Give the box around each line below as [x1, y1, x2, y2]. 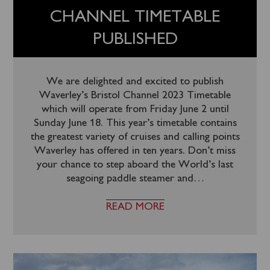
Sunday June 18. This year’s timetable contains [33, 118, 237, 128]
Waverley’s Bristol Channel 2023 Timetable [39, 90, 231, 101]
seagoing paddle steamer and [66, 174, 193, 184]
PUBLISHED [92, 31, 178, 48]
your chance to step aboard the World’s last [37, 160, 233, 170]
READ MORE [105, 202, 165, 212]
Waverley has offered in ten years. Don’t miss [34, 146, 236, 156]
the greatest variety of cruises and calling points [30, 132, 240, 142]
